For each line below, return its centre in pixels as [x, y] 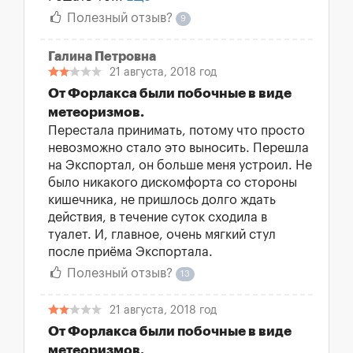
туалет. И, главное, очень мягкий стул [162, 235]
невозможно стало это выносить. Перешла [178, 148]
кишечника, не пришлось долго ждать [162, 200]
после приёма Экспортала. [130, 252]
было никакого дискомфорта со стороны [173, 183]
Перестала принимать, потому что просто [176, 131]
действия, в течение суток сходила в [158, 217]
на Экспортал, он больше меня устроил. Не [180, 165]
